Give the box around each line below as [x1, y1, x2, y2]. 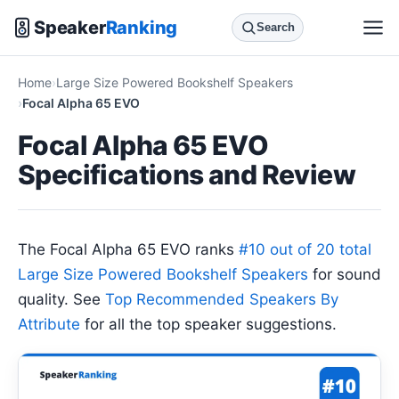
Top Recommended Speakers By [105, 290, 338, 308]
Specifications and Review [18, 159, 355, 191]
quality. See [18, 290, 105, 308]
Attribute [18, 315, 80, 333]
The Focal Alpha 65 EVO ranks [18, 240, 239, 258]
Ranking [105, 16, 178, 38]
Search [256, 21, 296, 34]
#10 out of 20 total [239, 240, 371, 258]
